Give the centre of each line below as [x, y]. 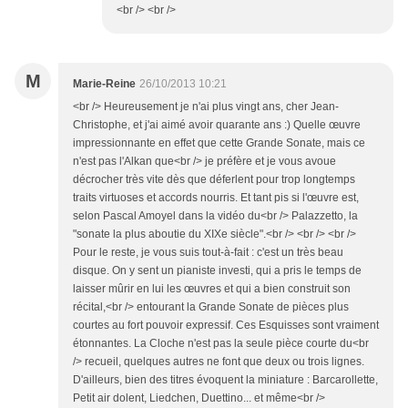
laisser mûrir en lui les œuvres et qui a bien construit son [212, 289]
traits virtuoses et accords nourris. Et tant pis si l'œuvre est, [216, 198]
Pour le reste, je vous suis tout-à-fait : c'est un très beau [208, 253]
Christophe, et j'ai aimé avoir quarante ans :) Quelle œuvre [217, 125]
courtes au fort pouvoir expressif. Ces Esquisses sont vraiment [226, 326]
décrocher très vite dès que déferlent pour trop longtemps [214, 180]
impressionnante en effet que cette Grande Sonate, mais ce [219, 143]
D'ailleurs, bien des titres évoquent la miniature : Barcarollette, [225, 380]
